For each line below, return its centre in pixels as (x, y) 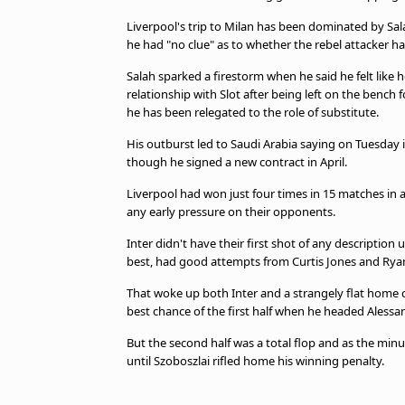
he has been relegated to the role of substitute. (253, 112)
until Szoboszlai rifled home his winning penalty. (255, 361)
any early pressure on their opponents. (231, 212)
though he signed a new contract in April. (237, 162)
